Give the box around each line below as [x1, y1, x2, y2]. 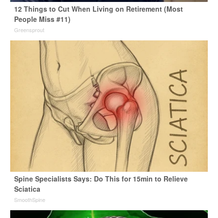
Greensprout [14, 25, 44, 34]
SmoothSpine [14, 195, 45, 203]
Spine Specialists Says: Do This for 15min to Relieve [14, 173, 188, 183]
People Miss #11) [14, 14, 71, 24]
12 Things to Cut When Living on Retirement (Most [14, 3, 183, 14]
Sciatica [14, 183, 40, 194]
